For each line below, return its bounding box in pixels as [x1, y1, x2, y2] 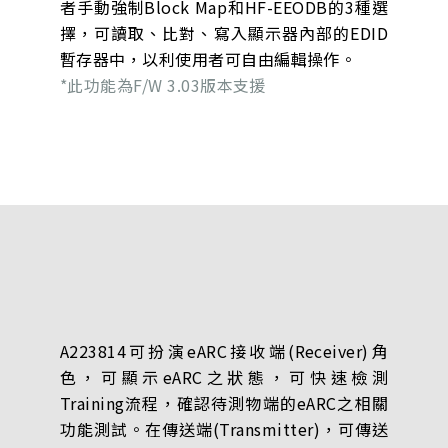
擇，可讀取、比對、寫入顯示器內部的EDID [59, 20, 389, 45]
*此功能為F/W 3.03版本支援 [59, 72, 266, 97]
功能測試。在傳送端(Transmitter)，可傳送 [59, 416, 389, 441]
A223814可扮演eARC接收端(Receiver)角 [59, 338, 389, 363]
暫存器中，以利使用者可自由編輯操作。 [59, 46, 357, 71]
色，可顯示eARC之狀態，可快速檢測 [59, 364, 389, 389]
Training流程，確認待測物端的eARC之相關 [59, 390, 389, 415]
